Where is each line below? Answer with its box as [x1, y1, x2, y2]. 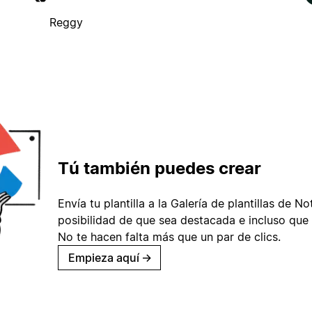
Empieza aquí [68, 251, 139, 265]
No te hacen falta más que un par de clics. [58, 230, 281, 244]
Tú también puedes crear [58, 158, 261, 179]
